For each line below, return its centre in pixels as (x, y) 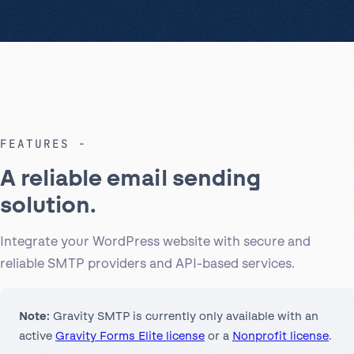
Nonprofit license (281, 336)
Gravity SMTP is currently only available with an (184, 316)
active (37, 336)
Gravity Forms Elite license (130, 336)
